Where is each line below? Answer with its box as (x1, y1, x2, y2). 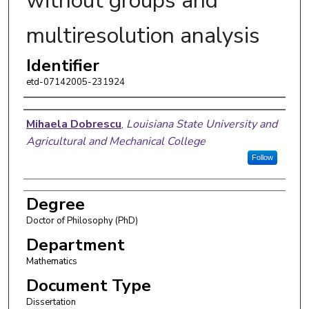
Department (26, 233, 125, 256)
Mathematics (26, 255, 77, 268)
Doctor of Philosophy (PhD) (26, 214, 138, 227)
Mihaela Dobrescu (26, 116, 121, 132)
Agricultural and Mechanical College (26, 133, 206, 149)
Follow (251, 152, 273, 161)
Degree (26, 192, 85, 215)
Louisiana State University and (126, 116, 277, 132)
